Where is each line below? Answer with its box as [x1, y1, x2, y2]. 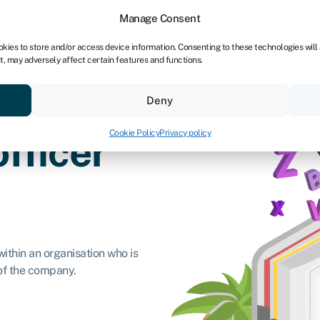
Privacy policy [159, 128, 211, 138]
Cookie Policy [109, 128, 160, 138]
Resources [43, 74, 96, 89]
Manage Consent [119, 12, 201, 24]
